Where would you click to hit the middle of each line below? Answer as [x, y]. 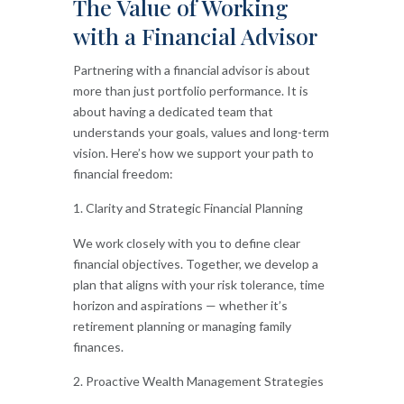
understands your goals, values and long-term [201, 132]
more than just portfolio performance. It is [190, 90]
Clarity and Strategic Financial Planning [194, 207]
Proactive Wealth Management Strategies [204, 381]
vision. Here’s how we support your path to [193, 152]
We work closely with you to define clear [186, 243]
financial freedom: [123, 173]
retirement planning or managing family [182, 326]
